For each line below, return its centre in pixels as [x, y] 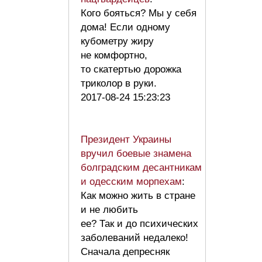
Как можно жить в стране [138, 195]
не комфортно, [114, 55]
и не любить [109, 209]
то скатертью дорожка [131, 69]
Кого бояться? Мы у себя [139, 13]
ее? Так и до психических [139, 223]
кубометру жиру [117, 41]
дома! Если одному [125, 27]
